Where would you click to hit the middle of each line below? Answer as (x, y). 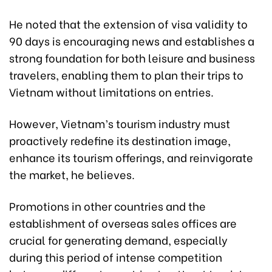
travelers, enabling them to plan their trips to (126, 75)
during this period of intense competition (116, 257)
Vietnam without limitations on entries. (111, 92)
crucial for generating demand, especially (118, 240)
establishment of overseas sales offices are (123, 223)
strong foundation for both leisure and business (132, 58)
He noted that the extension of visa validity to (128, 24)
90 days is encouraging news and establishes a (132, 41)
